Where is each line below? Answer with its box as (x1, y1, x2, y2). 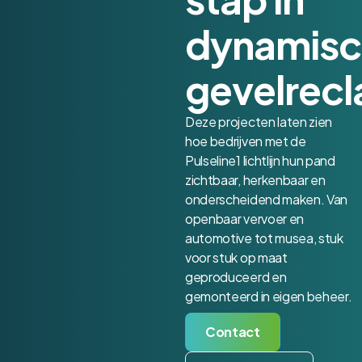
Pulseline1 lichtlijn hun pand (185, 151, 335, 169)
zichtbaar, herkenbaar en (185, 170, 326, 188)
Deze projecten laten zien (185, 112, 333, 130)
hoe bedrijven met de (185, 132, 306, 149)
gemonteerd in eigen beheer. (185, 287, 352, 305)
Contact (205, 322, 260, 340)
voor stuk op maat (185, 248, 288, 266)
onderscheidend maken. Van (185, 190, 348, 208)
